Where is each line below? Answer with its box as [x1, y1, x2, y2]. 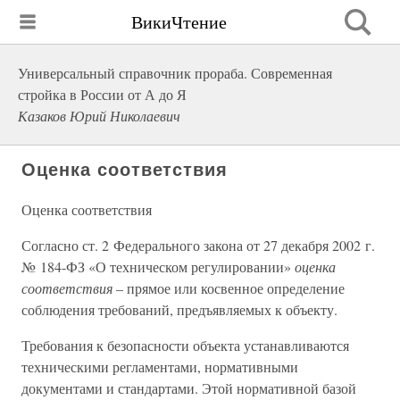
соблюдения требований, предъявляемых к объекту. [21, 300, 337, 319]
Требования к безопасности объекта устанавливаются [21, 336, 349, 354]
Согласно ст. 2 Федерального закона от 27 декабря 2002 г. [21, 236, 375, 254]
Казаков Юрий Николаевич [18, 106, 180, 125]
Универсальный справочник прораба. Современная [18, 63, 332, 82]
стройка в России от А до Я [18, 85, 187, 104]
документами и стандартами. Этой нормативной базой [21, 379, 356, 397]
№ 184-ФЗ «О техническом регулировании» [21, 257, 295, 276]
